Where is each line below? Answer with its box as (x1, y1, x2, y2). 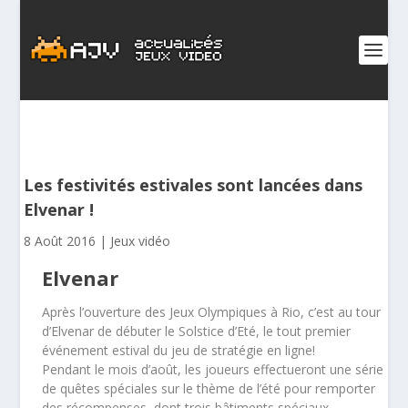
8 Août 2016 (24, 232, 97, 250)
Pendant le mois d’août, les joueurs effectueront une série (42, 361, 384, 378)
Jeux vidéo (110, 232, 171, 250)
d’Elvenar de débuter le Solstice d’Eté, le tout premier (42, 322, 352, 340)
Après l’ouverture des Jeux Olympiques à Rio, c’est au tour (42, 303, 382, 321)
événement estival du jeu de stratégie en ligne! (42, 342, 316, 359)
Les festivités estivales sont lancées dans (24, 174, 363, 196)
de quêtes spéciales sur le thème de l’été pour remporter (42, 380, 376, 397)
